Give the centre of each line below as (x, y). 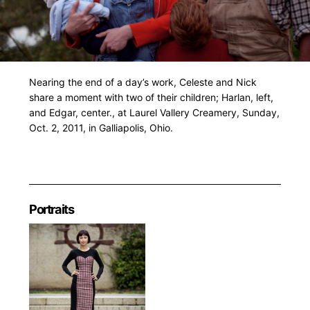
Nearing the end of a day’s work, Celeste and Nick (143, 82)
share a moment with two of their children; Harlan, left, (151, 98)
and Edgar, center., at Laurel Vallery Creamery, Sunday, (154, 113)
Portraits (52, 209)
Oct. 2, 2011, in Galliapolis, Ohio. (101, 128)
